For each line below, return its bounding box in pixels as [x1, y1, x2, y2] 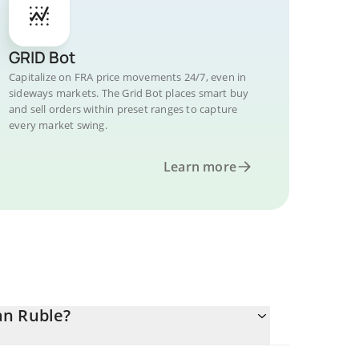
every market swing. [9, 118, 107, 132]
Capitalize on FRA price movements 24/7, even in [9, 70, 247, 84]
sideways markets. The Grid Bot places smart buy [9, 86, 249, 100]
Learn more [163, 158, 236, 175]
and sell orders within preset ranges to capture [9, 102, 238, 116]
